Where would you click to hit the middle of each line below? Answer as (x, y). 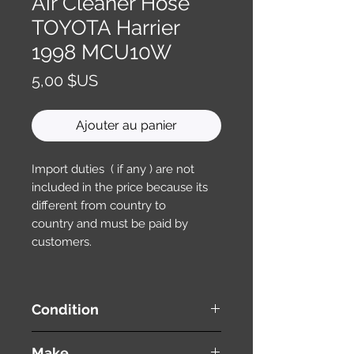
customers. (62, 241)
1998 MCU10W (102, 52)
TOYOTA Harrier (105, 27)
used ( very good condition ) (102, 339)
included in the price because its (120, 187)
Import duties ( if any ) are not (113, 169)
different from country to (99, 205)
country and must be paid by (110, 223)
